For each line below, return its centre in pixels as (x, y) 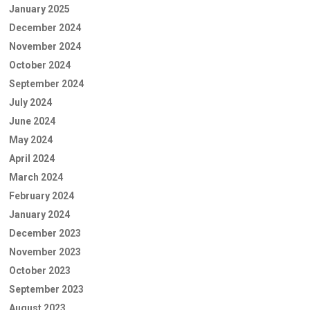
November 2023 (45, 252)
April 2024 (32, 158)
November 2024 (45, 46)
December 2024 (45, 27)
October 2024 (40, 65)
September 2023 (46, 289)
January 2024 (39, 214)
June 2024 (32, 121)
